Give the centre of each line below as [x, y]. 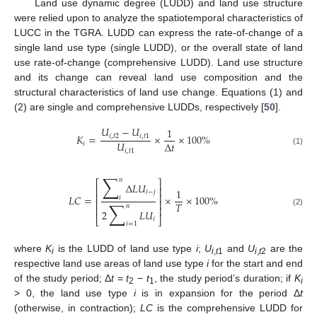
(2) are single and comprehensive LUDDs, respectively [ [139, 106]
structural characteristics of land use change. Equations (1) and [158, 92]
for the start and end [256, 264]
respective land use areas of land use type [110, 264]
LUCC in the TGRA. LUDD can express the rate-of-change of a [158, 32]
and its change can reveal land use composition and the [158, 77]
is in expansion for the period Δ [218, 293]
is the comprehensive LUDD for [228, 308]
